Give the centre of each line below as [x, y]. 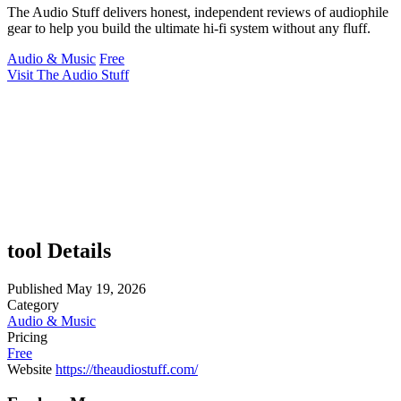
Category [33, 304]
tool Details [59, 250]
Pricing [27, 337]
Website [30, 369]
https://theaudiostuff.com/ [127, 369]
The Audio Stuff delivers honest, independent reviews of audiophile [198, 12]
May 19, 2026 [106, 288]
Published [35, 288]
